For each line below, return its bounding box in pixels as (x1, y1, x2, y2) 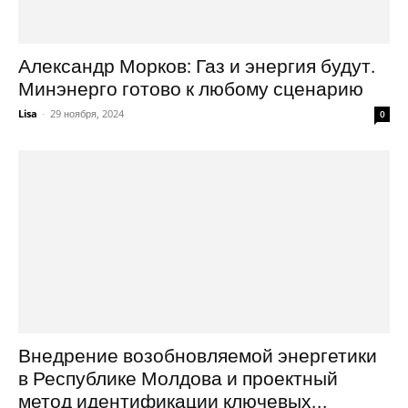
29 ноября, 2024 (50, 106, 124, 120)
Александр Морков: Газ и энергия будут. (18, 55, 376, 77)
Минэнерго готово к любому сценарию (18, 77, 363, 100)
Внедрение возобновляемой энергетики (18, 345, 377, 368)
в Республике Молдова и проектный (18, 368, 338, 391)
